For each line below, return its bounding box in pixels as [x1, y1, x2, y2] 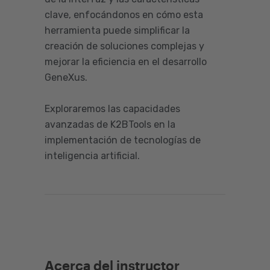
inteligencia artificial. [45, 150, 140, 162]
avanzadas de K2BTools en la [45, 119, 175, 130]
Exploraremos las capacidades [45, 103, 180, 115]
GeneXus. [45, 72, 92, 83]
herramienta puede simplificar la [45, 25, 190, 36]
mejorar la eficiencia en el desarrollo [45, 56, 207, 67]
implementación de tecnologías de [45, 134, 201, 146]
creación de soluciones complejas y [45, 40, 204, 52]
